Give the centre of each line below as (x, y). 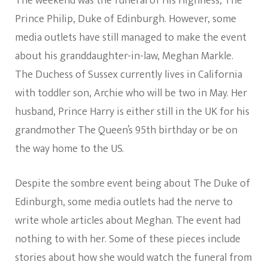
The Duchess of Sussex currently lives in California (129, 75)
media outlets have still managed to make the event (131, 38)
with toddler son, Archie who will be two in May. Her (131, 94)
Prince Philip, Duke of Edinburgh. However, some (126, 19)
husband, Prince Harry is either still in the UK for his (132, 112)
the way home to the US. (69, 149)
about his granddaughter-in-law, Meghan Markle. (124, 57)
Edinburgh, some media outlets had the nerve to (124, 202)
